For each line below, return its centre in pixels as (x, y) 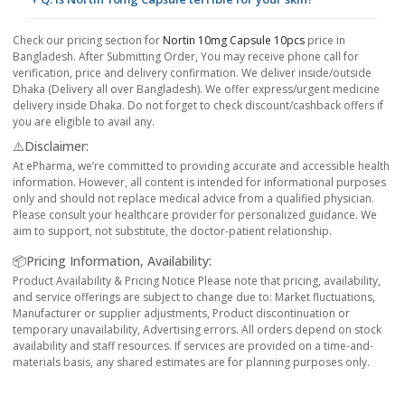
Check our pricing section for (88, 41)
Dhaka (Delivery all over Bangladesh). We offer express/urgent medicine (196, 89)
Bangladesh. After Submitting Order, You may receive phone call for (186, 57)
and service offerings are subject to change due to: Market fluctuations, (194, 297)
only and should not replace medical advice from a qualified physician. (193, 199)
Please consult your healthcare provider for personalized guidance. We (195, 215)
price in (325, 41)
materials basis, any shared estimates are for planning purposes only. (191, 363)
